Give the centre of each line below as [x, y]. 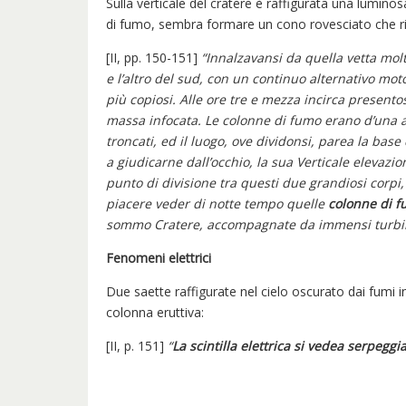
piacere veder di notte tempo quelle [217, 203]
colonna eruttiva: [155, 312]
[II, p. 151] [137, 345]
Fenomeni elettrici [159, 257]
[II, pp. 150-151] [154, 57]
